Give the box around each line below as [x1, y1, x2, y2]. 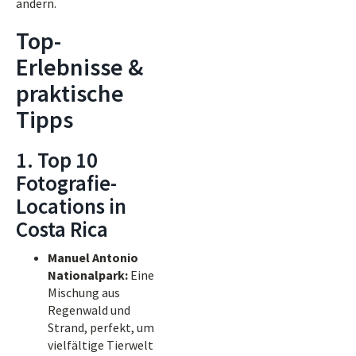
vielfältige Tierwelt [48, 337, 153, 353]
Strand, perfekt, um [48, 319, 154, 335]
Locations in [16, 192, 126, 219]
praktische [16, 78, 124, 108]
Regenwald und [48, 302, 130, 318]
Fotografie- [16, 169, 117, 196]
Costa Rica [16, 215, 108, 242]
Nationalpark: [48, 267, 128, 283]
